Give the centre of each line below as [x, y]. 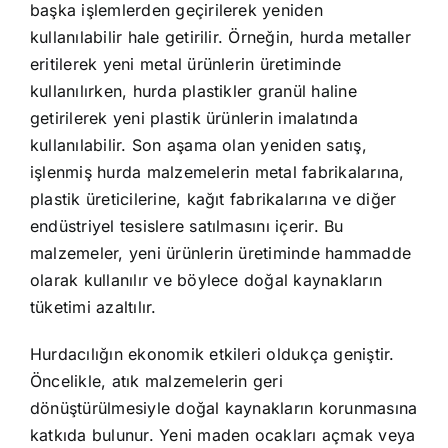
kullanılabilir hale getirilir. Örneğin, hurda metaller [220, 36]
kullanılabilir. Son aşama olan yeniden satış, [198, 144]
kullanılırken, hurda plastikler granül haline [193, 90]
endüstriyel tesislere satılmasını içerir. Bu [186, 225]
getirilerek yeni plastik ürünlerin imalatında [193, 117]
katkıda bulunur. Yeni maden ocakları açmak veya [222, 434]
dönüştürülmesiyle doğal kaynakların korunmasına [223, 407]
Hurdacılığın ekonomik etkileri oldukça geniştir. [212, 353]
